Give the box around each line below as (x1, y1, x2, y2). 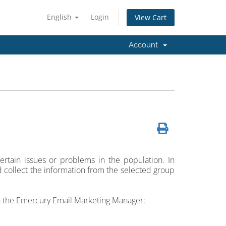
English (47, 12, 74, 22)
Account (129, 40, 162, 49)
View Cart (135, 13, 166, 23)
